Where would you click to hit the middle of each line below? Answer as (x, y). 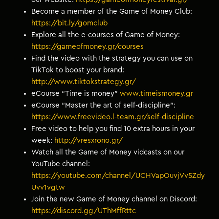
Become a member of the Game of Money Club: (112, 11)
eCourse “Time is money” (76, 93)
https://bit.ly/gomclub (70, 23)
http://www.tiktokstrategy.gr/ (84, 82)
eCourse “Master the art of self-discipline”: (104, 105)
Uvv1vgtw (48, 187)
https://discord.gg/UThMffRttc (84, 211)
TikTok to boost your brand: (78, 70)
